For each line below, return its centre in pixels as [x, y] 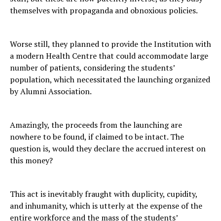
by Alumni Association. [51, 92]
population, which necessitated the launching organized [110, 80]
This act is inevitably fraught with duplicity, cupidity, [104, 194]
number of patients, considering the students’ [92, 68]
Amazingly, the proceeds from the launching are [96, 125]
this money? [31, 161]
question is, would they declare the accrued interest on [108, 149]
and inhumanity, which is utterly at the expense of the [106, 206]
